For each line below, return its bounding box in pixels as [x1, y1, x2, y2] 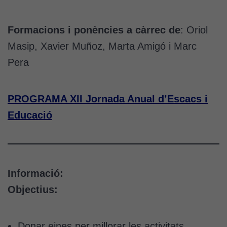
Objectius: [8, 183, 58, 195]
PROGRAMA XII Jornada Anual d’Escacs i [8, 93, 208, 104]
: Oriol [180, 24, 208, 35]
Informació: [8, 167, 63, 179]
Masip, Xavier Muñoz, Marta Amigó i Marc [8, 40, 197, 52]
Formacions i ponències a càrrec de [8, 24, 180, 35]
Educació [8, 109, 52, 121]
